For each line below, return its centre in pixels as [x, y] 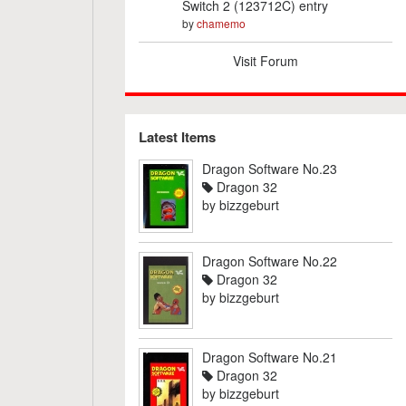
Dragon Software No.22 [269, 261]
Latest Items [177, 137]
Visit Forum [265, 61]
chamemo [221, 23]
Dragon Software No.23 [269, 169]
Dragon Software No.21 [269, 357]
